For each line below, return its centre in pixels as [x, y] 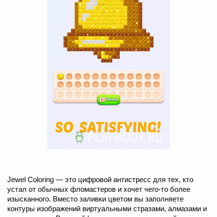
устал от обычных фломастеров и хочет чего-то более [99, 189]
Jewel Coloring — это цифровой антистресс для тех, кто [100, 179]
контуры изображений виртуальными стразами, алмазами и [107, 209]
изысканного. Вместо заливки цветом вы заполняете [95, 199]
